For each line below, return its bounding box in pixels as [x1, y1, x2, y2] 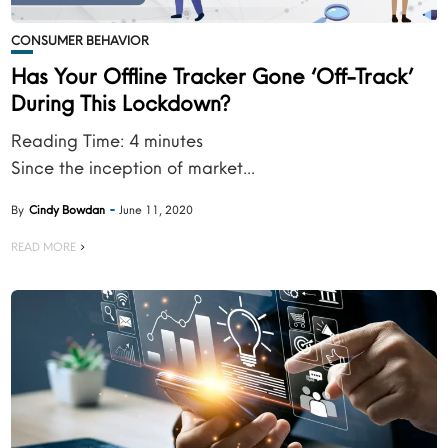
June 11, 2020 [119, 202, 194, 217]
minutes [144, 129, 204, 152]
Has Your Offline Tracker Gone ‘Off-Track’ [11, 62, 414, 90]
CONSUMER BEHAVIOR [11, 32, 150, 48]
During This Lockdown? [11, 89, 231, 117]
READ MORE [11, 239, 77, 254]
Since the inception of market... [11, 156, 256, 179]
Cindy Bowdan [29, 202, 106, 217]
